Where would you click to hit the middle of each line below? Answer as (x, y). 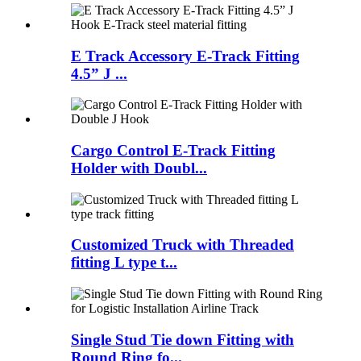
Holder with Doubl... (139, 168)
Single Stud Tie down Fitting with (183, 339)
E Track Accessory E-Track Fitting (185, 56)
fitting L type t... (124, 263)
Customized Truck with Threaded (183, 245)
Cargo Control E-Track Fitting (173, 150)
